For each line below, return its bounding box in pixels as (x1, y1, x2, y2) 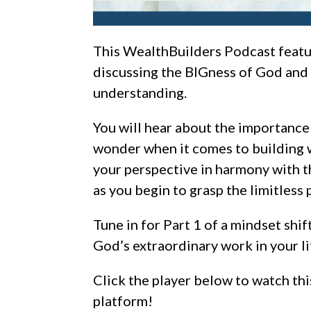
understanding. (93, 84, 187, 101)
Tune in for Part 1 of (93, 216, 221, 233)
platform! (93, 292, 153, 310)
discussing (93, 63, 159, 81)
